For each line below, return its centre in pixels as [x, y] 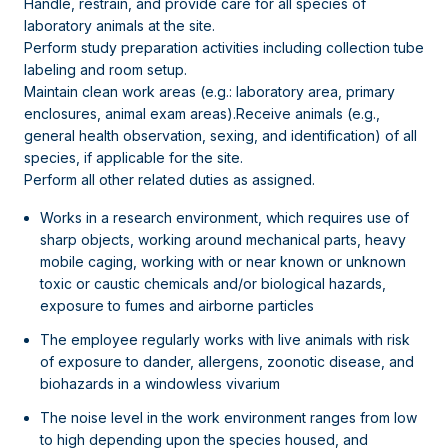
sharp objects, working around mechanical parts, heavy [223, 239]
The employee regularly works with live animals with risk [225, 339]
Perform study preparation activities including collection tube [224, 47]
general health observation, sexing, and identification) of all [220, 135]
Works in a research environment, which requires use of [224, 217]
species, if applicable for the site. [133, 157]
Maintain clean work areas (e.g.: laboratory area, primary [209, 91]
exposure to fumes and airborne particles [177, 305]
